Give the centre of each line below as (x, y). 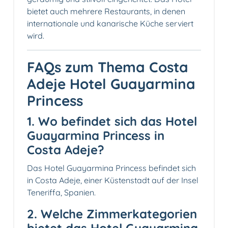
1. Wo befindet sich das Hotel (112, 121)
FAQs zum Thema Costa (108, 67)
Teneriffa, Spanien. (61, 192)
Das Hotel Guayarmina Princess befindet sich (111, 168)
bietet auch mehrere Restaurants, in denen (106, 11)
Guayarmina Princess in (96, 135)
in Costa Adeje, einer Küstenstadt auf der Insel (113, 180)
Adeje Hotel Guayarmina (111, 83)
